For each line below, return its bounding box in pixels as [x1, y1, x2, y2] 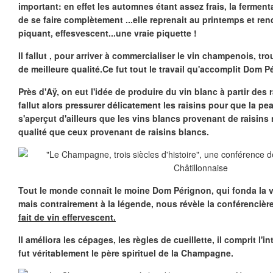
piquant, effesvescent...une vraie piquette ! [18, 27, 197, 39]
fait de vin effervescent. [18, 211, 116, 223]
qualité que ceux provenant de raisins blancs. [18, 126, 209, 138]
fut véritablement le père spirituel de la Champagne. [18, 247, 233, 259]
